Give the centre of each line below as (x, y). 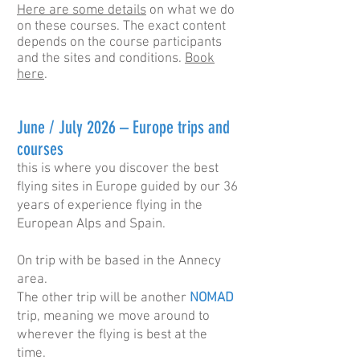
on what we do (190, 10)
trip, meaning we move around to (113, 317)
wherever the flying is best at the (112, 335)
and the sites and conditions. (101, 59)
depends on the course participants (119, 43)
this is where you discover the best (118, 169)
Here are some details (82, 10)
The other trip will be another (103, 298)
